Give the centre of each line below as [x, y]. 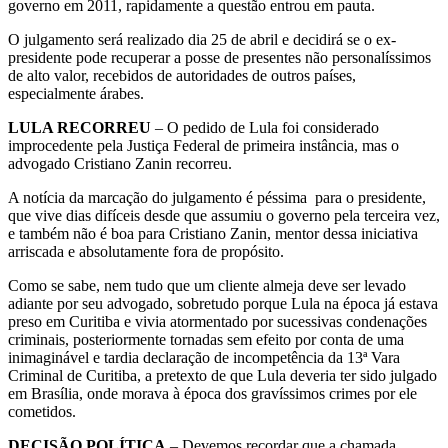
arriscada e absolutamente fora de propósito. [146, 251]
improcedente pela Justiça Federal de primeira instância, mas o [203, 145]
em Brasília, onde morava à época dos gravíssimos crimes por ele [212, 393]
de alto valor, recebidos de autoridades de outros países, [182, 75]
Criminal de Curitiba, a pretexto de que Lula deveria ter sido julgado [222, 375]
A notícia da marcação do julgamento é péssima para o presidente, [217, 197]
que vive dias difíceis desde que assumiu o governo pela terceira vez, [224, 215]
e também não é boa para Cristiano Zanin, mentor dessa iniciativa [213, 233]
